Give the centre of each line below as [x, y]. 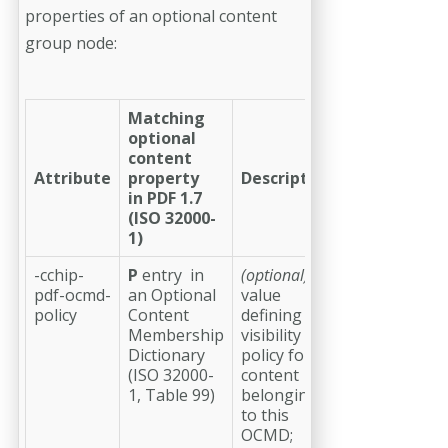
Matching [166, 117]
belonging [279, 394]
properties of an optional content [151, 15]
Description [287, 177]
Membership [176, 334]
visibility [271, 334]
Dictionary [166, 354]
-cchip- [59, 274]
